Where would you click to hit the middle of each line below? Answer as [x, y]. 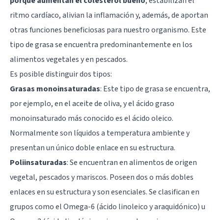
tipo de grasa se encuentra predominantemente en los [101, 44]
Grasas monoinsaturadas [55, 89]
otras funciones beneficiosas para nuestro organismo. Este [108, 30]
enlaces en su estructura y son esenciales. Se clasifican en [105, 192]
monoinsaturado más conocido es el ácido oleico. [92, 118]
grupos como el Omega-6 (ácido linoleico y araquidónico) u [108, 206]
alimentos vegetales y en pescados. [69, 59]
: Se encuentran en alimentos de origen [132, 162]
